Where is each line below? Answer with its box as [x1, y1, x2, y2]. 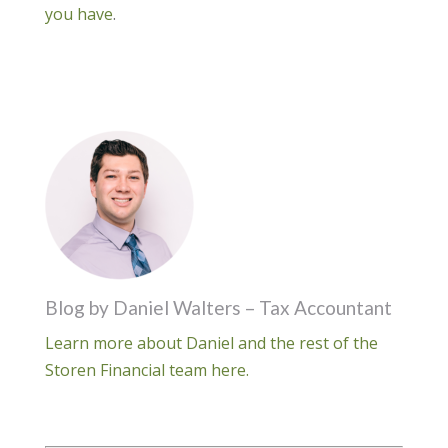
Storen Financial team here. [44, 359, 249, 382]
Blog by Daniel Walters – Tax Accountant [44, 296, 392, 320]
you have [44, 3, 113, 26]
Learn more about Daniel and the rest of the [44, 332, 378, 355]
